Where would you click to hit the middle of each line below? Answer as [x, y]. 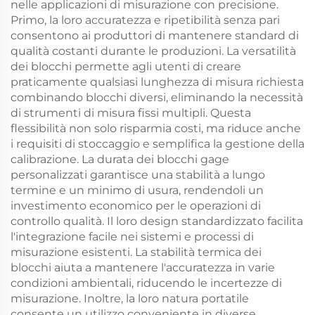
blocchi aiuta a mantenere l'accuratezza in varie [143, 267]
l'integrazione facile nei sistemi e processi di [132, 236]
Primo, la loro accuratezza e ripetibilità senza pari [145, 20]
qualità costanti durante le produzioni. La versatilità [153, 51]
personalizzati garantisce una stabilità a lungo [138, 174]
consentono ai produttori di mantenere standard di [155, 35]
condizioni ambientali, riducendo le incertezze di [146, 283]
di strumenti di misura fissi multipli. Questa [131, 112]
